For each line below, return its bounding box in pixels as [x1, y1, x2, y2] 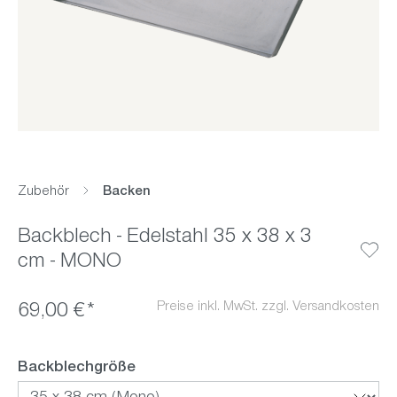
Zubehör [18, 184, 69, 199]
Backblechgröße [18, 360, 136, 377]
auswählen [135, 359, 216, 376]
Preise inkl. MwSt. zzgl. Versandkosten [157, 300, 379, 315]
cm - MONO [18, 252, 121, 274]
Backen [103, 184, 151, 199]
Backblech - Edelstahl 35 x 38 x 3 [18, 227, 312, 249]
